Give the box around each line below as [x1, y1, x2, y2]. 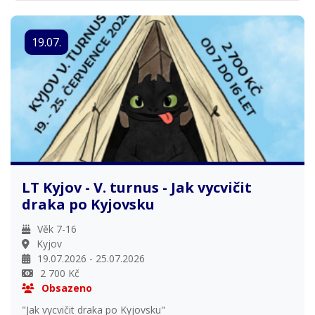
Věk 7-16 [37, 221, 77, 236]
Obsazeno [41, 281, 93, 295]
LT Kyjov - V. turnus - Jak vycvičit [22, 177, 252, 197]
